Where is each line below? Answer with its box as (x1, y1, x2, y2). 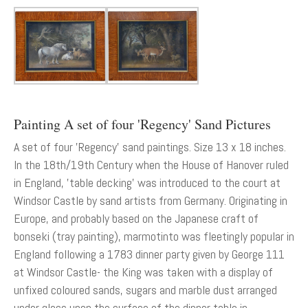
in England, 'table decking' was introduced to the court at (14, 174, 280, 190)
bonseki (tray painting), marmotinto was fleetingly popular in (14, 228, 294, 244)
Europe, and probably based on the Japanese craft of (14, 210, 258, 226)
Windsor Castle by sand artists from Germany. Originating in (14, 192, 287, 208)
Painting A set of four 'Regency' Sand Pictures (14, 114, 271, 133)
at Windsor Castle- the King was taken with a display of (14, 263, 273, 280)
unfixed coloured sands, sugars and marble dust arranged (14, 281, 277, 298)
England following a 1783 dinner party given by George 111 (14, 245, 285, 262)
